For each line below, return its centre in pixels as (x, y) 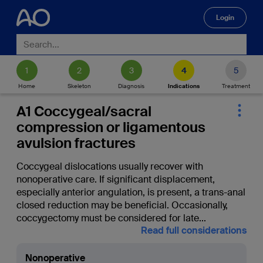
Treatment (236, 86)
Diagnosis (131, 86)
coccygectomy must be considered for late (107, 218)
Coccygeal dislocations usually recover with (109, 166)
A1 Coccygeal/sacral (84, 111)
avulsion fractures (76, 143)
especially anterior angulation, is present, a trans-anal (131, 192)
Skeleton (79, 86)
